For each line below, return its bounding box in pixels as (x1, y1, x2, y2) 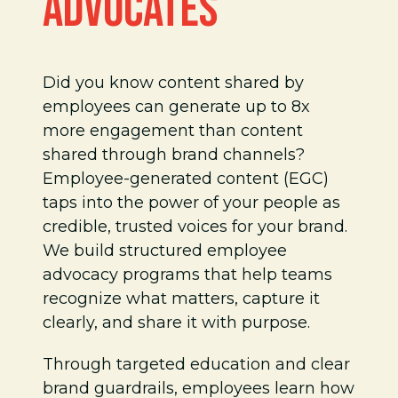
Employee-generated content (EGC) (43, 169, 329, 188)
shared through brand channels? (43, 145, 305, 164)
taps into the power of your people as (43, 193, 340, 212)
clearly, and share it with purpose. (43, 313, 310, 332)
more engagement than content (43, 121, 303, 140)
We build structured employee (43, 241, 287, 260)
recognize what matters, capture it (43, 289, 320, 308)
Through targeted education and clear (43, 354, 350, 374)
